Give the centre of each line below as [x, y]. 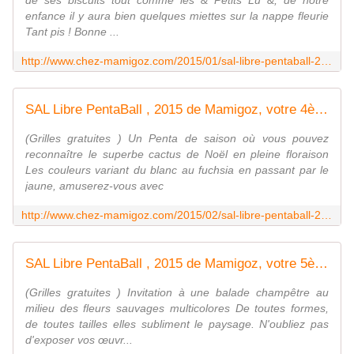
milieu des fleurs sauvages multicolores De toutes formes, [177, 309]
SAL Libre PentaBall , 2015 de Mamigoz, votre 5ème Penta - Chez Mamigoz [321, 264]
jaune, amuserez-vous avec [94, 186]
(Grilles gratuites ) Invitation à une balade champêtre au [177, 293]
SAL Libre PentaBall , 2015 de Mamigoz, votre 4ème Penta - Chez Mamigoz [321, 110]
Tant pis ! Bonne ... [72, 32]
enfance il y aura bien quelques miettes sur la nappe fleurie [177, 16]
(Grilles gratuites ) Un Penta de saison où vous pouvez [177, 139]
